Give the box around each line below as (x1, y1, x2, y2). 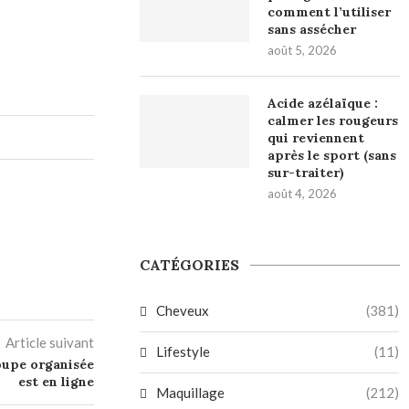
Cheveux (156, 302, 210, 320)
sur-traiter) (267, 164, 345, 182)
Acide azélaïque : (267, 95, 379, 112)
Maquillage (156, 384, 225, 402)
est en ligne (18, 373, 95, 391)
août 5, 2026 (267, 43, 338, 58)
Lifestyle (156, 343, 211, 361)
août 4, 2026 (267, 186, 338, 202)
